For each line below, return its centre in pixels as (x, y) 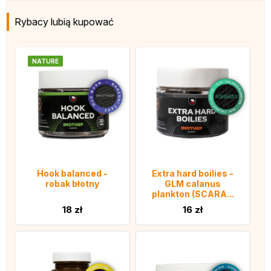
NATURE (45, 61)
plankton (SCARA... (193, 194)
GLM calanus (193, 184)
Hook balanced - (72, 173)
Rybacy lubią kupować (64, 22)
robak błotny (72, 184)
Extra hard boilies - (193, 173)
